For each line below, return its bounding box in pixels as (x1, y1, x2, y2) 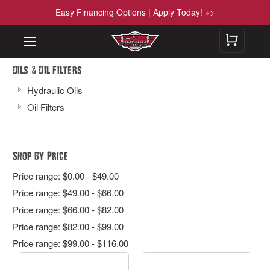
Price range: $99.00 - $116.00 (12, 236, 128, 250)
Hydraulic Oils (27, 83, 83, 96)
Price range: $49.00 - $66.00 (12, 186, 124, 199)
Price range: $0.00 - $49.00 (12, 169, 119, 182)
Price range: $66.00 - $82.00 (12, 202, 124, 216)
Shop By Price (12, 150, 68, 160)
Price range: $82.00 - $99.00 (12, 219, 124, 233)
